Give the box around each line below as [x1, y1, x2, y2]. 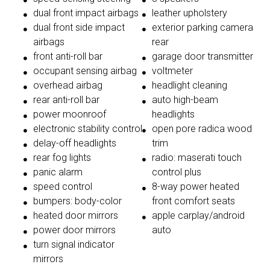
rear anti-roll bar [33, 94, 99, 106]
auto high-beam [152, 94, 218, 106]
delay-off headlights [33, 137, 116, 149]
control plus [152, 166, 201, 178]
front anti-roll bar [33, 51, 102, 63]
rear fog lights [33, 152, 91, 164]
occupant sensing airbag [33, 65, 137, 77]
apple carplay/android [152, 210, 245, 222]
